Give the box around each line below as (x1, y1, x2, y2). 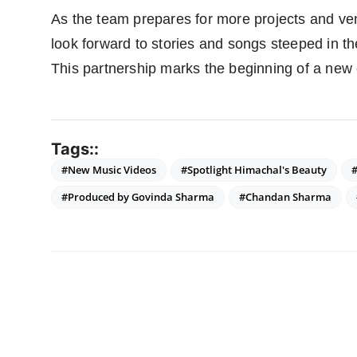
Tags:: (51, 139, 99, 159)
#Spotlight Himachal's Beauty (181, 163, 327, 178)
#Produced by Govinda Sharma (61, 190, 214, 205)
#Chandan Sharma (239, 190, 331, 205)
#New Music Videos (61, 163, 156, 178)
